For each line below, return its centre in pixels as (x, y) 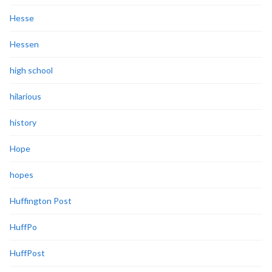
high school (31, 70)
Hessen (24, 44)
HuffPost (27, 253)
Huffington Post (41, 200)
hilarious (25, 96)
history (23, 122)
